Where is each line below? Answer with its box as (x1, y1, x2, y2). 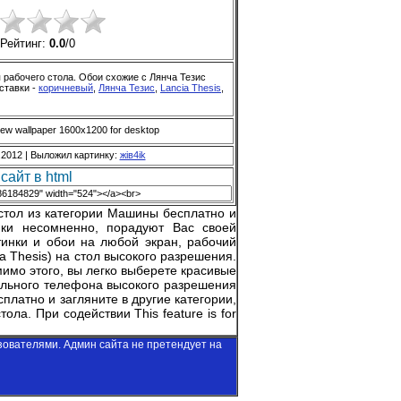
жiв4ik (119, 149, 146, 160)
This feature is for (134, 305, 236, 320)
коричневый (38, 81, 93, 93)
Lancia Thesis (160, 81, 221, 93)
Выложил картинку (30, 149, 115, 160)
